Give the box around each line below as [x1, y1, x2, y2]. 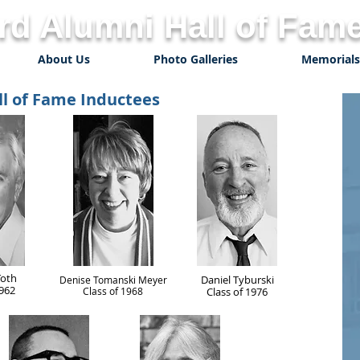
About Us [37, 51, 90, 67]
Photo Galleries [153, 51, 238, 67]
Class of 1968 [83, 284, 143, 297]
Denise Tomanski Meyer [59, 273, 167, 286]
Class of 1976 [207, 284, 268, 299]
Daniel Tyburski [200, 272, 274, 287]
